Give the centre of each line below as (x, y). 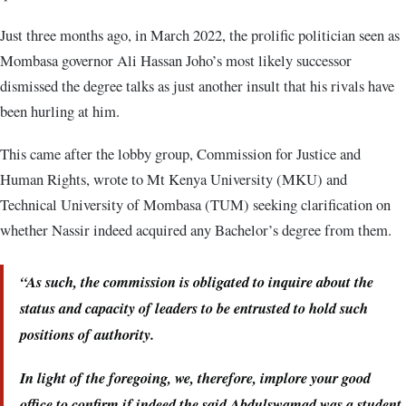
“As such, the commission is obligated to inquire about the (197, 281)
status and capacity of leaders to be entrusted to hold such (194, 307)
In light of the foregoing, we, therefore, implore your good (195, 377)
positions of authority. (87, 333)
